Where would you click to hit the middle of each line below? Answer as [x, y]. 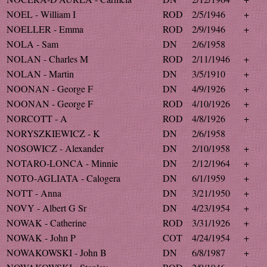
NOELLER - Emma [45, 29]
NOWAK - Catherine [46, 223]
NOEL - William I [41, 14]
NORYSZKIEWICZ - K [53, 133]
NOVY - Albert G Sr [46, 208]
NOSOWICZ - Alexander [55, 148]
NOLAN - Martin [40, 74]
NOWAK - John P [41, 237]
